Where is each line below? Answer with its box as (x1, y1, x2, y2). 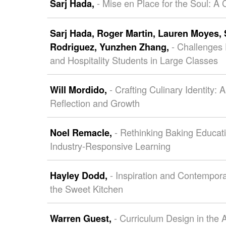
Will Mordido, (49, 83, 109, 96)
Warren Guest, (49, 212, 114, 225)
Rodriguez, (49, 40, 99, 53)
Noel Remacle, (49, 126, 115, 139)
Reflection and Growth (49, 96, 140, 109)
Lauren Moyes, (157, 27, 224, 40)
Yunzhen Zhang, (99, 40, 172, 53)
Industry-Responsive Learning (49, 139, 171, 152)
